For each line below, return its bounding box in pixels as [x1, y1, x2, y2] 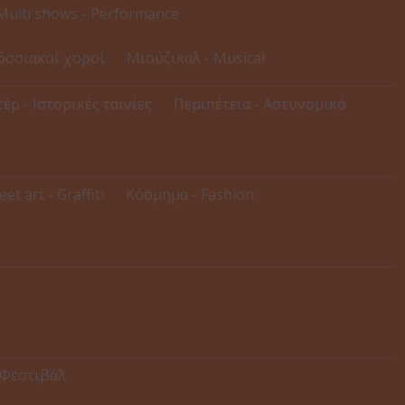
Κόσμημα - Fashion [126, 184, 254, 205]
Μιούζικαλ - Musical [127, 48, 265, 69]
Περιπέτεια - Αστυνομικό [174, 94, 346, 115]
